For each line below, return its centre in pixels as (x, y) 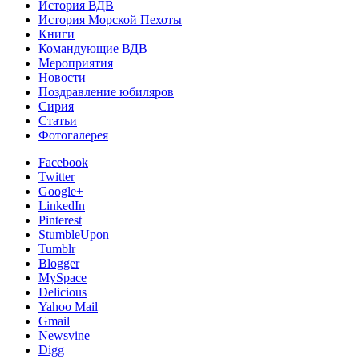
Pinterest (60, 220)
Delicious (63, 292)
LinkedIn (62, 206)
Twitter (56, 177)
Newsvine (64, 336)
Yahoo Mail (68, 307)
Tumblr (57, 249)
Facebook (63, 163)
